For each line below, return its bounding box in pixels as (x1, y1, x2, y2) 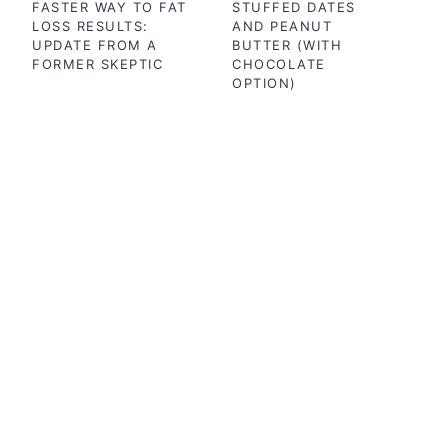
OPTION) (232, 75, 297, 91)
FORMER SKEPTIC (32, 56, 163, 72)
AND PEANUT (232, 18, 332, 34)
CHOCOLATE (232, 56, 326, 72)
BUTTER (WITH (232, 37, 342, 53)
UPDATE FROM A (32, 37, 158, 53)
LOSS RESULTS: (32, 18, 149, 34)
